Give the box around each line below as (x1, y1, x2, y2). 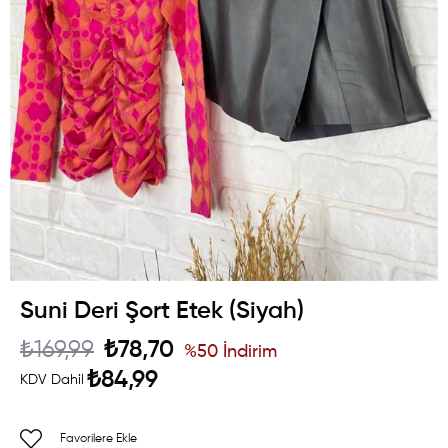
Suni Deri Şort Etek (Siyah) (20, 298, 304, 323)
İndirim (218, 342, 277, 361)
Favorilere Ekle (60, 432, 137, 445)
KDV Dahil (20, 372, 84, 387)
